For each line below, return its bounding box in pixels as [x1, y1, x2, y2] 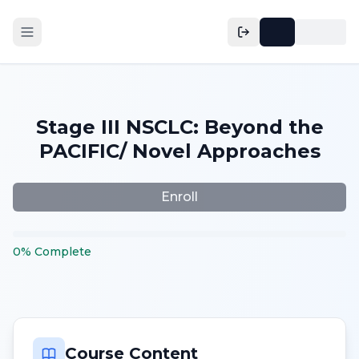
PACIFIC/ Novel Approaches [38, 139, 321, 163]
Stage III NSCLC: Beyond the [35, 115, 324, 139]
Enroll [161, 189, 198, 204]
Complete [34, 244, 91, 259]
